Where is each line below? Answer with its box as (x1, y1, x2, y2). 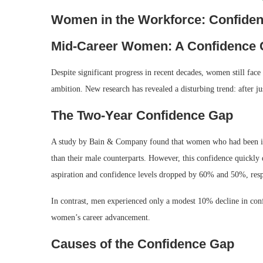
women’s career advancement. (51, 213, 150, 222)
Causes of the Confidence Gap (51, 237, 234, 252)
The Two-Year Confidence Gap (51, 108, 233, 123)
